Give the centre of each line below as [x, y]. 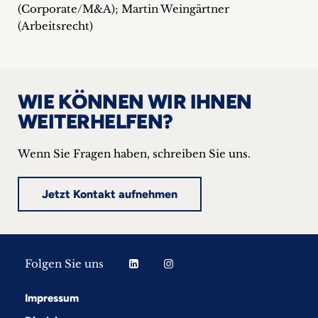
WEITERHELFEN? [95, 121]
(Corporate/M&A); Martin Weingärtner [124, 9]
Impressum [52, 298]
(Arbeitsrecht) [55, 26]
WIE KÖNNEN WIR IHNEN [135, 102]
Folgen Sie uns [64, 264]
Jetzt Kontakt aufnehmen [110, 194]
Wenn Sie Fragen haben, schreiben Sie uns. [134, 154]
